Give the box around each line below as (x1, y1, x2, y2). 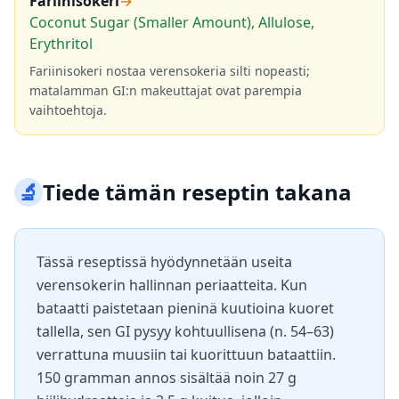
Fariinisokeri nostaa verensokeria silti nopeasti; (29, 62, 310, 79)
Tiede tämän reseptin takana (43, 177, 352, 207)
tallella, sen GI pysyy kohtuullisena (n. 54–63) (37, 322, 334, 341)
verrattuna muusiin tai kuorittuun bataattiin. (37, 345, 336, 364)
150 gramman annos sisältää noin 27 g (37, 368, 297, 387)
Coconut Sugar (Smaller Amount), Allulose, (29, 12, 314, 32)
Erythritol (29, 34, 93, 53)
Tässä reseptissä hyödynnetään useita (37, 252, 292, 272)
